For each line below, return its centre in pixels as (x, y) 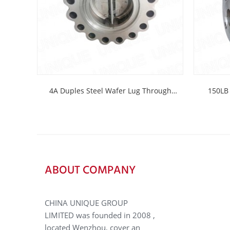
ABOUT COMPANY (90, 170)
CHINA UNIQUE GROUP (86, 203)
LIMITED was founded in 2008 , (100, 215)
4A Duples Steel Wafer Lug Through (110, 91)
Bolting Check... (110, 112)
